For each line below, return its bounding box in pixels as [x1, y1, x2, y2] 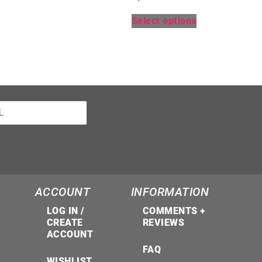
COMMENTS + [142, 205, 206, 216]
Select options [131, 15, 196, 26]
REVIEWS [142, 217, 185, 228]
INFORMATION [130, 185, 209, 199]
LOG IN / [46, 205, 85, 216]
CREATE [46, 217, 83, 228]
